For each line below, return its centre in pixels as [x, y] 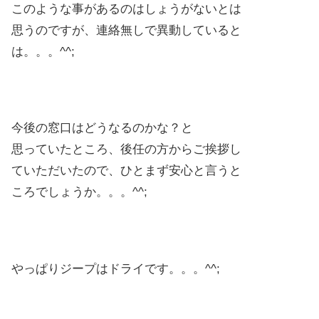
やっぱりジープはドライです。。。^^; [116, 268]
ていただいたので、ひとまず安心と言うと [126, 171]
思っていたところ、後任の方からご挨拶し [126, 150]
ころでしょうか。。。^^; [79, 192]
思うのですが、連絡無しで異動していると [126, 30]
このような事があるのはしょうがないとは [126, 9]
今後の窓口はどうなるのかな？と [102, 128]
